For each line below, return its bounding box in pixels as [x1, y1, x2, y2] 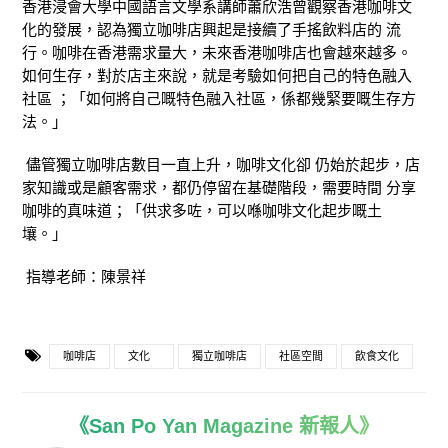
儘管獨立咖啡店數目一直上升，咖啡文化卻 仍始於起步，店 [26, 155, 420, 173]
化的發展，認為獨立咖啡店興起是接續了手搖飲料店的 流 [22, 20, 401, 38]
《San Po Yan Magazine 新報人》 [69, 414, 379, 437]
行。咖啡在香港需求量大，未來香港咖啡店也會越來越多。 [22, 43, 412, 61]
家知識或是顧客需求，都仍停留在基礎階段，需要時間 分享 [22, 178, 416, 196]
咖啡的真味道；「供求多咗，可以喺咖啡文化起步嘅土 [22, 201, 382, 219]
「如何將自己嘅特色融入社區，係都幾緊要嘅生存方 [71, 89, 416, 107]
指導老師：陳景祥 [22, 267, 150, 285]
